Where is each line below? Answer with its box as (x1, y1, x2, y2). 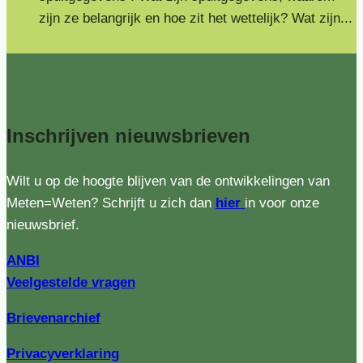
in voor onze (245, 195, 319, 211)
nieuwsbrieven (115, 125, 250, 147)
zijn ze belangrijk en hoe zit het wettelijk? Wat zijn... (39, 11, 352, 27)
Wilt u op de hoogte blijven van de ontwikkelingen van (6, 173, 330, 190)
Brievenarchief (6, 310, 100, 327)
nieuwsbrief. (6, 217, 79, 233)
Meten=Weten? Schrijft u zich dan (6, 195, 216, 211)
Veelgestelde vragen (6, 275, 135, 291)
